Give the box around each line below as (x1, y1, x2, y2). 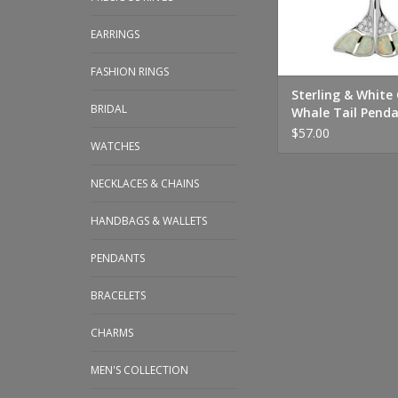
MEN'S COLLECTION (91, 362, 188, 378)
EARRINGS (91, 27, 139, 42)
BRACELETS (91, 288, 146, 303)
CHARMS (91, 325, 133, 340)
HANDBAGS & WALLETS (91, 213, 207, 228)
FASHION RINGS (91, 64, 169, 79)
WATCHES (91, 139, 139, 154)
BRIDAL (91, 101, 127, 116)
